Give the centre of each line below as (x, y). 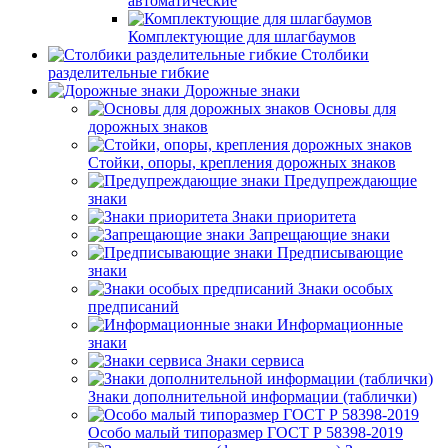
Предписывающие (340, 252)
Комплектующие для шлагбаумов (242, 36)
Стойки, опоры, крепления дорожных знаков (242, 162)
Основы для (355, 108)
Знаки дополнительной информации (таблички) (252, 396)
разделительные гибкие (128, 72)
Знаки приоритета (294, 216)
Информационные (340, 324)
